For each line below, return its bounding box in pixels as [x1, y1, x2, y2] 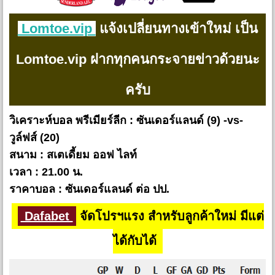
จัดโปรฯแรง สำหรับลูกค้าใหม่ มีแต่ [76, 209, 264, 223]
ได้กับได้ [112, 234, 157, 248]
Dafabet [20, 209, 73, 223]
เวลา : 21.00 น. [9, 166, 83, 179]
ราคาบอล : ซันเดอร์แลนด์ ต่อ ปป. [9, 183, 169, 196]
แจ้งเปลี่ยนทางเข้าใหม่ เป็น [95, 21, 258, 37]
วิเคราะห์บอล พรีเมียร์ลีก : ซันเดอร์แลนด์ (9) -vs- [9, 114, 243, 127]
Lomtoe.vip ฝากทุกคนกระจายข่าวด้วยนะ [15, 52, 260, 68]
